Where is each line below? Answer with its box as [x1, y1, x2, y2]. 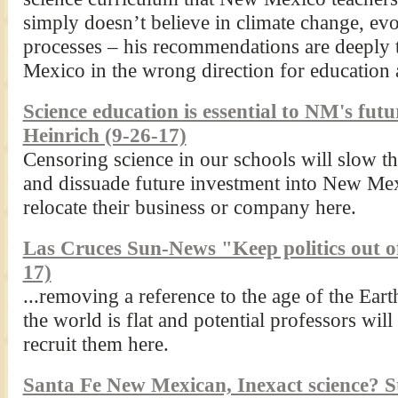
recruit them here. [22, 331, 169, 355]
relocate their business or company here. [22, 195, 356, 219]
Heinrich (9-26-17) [22, 123, 187, 147]
